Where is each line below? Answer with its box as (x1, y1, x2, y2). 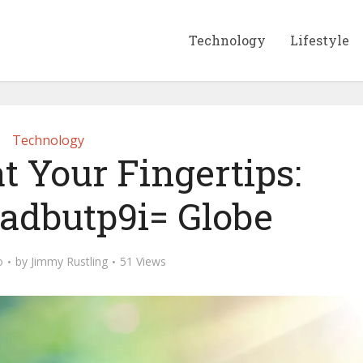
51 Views (120, 254, 166, 269)
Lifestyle (290, 32, 349, 49)
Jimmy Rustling (31, 254, 108, 269)
